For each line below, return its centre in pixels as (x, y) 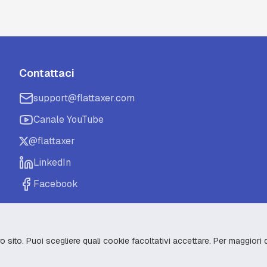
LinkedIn (52, 162)
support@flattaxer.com (84, 98)
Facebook (56, 184)
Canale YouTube (69, 119)
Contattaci (47, 73)
